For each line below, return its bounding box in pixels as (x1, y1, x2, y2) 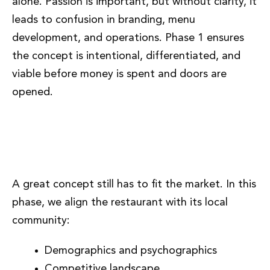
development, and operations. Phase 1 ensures (12, 32, 244, 43)
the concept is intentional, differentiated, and (12, 50, 240, 61)
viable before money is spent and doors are (12, 68, 227, 80)
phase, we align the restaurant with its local (12, 196, 228, 208)
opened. (12, 86, 53, 98)
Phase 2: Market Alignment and (12, 126, 235, 142)
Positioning (12, 146, 92, 162)
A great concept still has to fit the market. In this (12, 178, 256, 190)
